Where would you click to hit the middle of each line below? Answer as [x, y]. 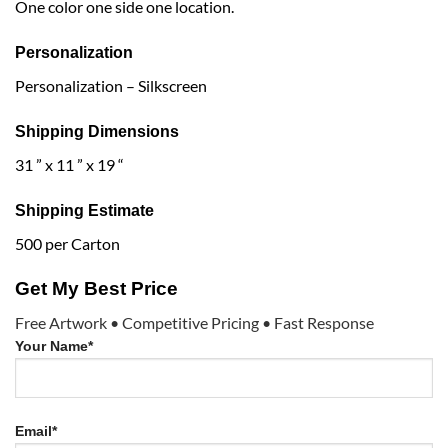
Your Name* [54, 346]
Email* [36, 430]
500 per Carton [67, 243]
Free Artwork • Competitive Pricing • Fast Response [194, 323]
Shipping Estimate [84, 210]
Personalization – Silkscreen [111, 86]
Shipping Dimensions [97, 131]
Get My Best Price [96, 288]
